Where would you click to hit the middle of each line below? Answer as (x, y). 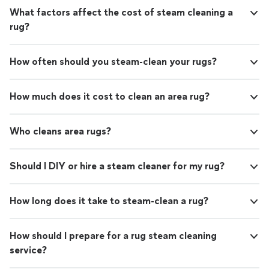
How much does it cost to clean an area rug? (110, 96)
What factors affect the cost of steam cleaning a (121, 12)
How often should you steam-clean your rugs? (113, 62)
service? (28, 250)
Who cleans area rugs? (60, 131)
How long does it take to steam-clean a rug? (109, 201)
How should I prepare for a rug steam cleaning (113, 236)
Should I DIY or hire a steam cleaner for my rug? (117, 166)
